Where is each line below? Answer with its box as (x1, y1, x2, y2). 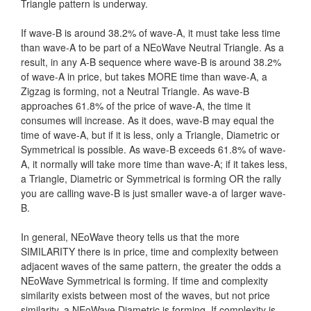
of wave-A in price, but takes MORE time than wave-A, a (21, 69, 267, 83)
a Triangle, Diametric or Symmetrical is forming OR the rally (21, 171, 281, 185)
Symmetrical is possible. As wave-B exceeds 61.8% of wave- (21, 142, 286, 156)
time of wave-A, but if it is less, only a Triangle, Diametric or (21, 128, 280, 142)
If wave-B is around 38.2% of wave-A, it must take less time (21, 26, 280, 40)
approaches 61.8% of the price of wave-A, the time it (21, 99, 251, 112)
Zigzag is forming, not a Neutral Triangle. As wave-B (21, 84, 249, 98)
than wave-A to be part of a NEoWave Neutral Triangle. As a (21, 40, 284, 54)
